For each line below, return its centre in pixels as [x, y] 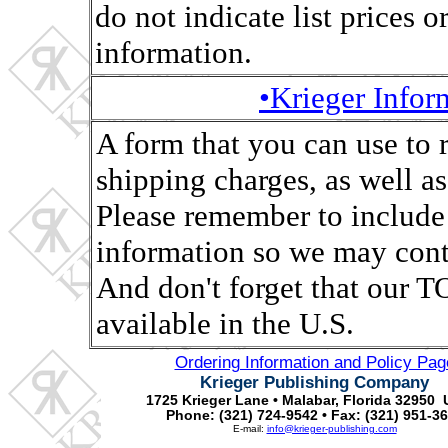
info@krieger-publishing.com [331, 428]
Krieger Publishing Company [314, 382]
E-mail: [249, 428]
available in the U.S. [225, 323]
